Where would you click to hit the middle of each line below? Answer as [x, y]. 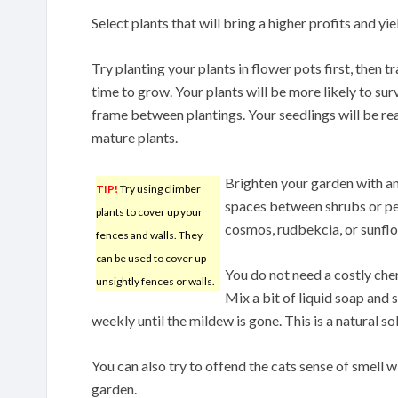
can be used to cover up [151, 258]
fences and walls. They [149, 235]
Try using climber [159, 188]
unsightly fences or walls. [155, 281]
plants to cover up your [149, 211]
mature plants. [135, 137]
